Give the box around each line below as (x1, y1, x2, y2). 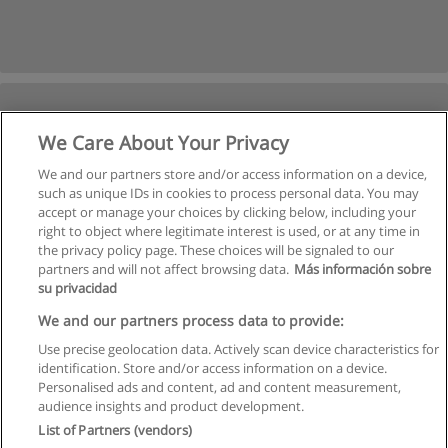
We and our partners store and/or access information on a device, (38, 165, 428, 183)
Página (179, 272, 228, 291)
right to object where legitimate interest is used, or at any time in (38, 222, 421, 240)
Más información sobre (294, 260, 432, 278)
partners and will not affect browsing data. (38, 260, 290, 278)
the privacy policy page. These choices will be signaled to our (38, 241, 395, 259)
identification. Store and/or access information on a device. (38, 359, 388, 377)
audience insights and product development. (38, 397, 305, 415)
